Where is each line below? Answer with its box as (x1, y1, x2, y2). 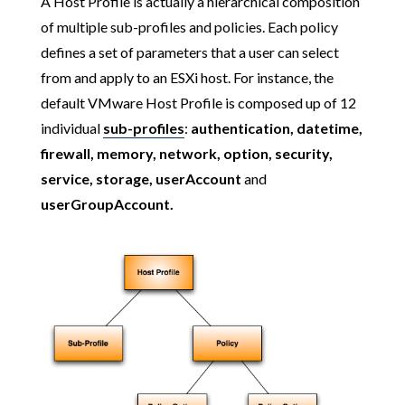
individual (40, 119, 103, 137)
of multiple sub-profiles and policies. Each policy (40, 18, 338, 36)
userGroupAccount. (40, 195, 174, 213)
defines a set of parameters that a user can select (40, 43, 339, 61)
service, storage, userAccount (40, 170, 241, 188)
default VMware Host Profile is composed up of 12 (40, 94, 356, 112)
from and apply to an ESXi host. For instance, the (40, 69, 334, 87)
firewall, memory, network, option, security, (40, 145, 333, 163)
